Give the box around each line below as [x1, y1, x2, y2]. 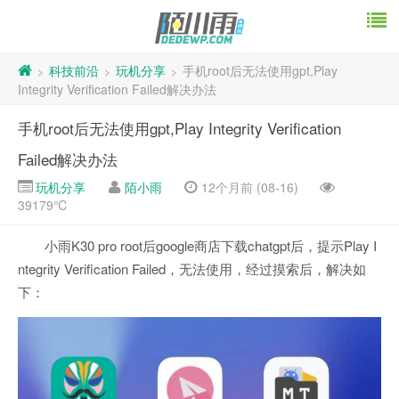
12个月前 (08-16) [198, 178, 298, 197]
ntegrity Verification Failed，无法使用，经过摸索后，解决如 [18, 259, 366, 279]
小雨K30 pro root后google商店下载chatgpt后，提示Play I [45, 236, 377, 256]
